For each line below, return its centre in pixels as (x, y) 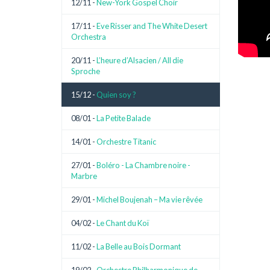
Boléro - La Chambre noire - (143, 165)
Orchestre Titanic (126, 142)
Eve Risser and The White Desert (152, 26)
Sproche (86, 71)
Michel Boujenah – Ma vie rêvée (149, 199)
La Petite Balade (124, 118)
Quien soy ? (116, 95)
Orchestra (89, 37)
